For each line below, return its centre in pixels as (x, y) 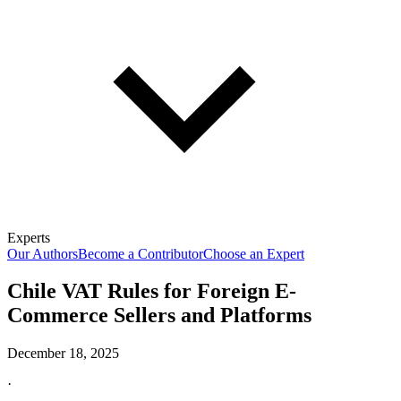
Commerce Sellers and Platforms (159, 316)
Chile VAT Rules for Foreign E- (152, 291)
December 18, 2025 (63, 354)
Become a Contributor (141, 253)
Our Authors (43, 253)
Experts (29, 237)
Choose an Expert (254, 253)
